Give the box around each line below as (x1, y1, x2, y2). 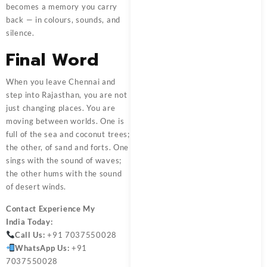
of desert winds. (6, 181, 67, 191)
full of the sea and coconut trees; (6, 129, 130, 139)
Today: (25, 216, 53, 226)
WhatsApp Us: (14, 243, 70, 253)
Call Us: (14, 229, 45, 240)
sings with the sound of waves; (6, 155, 122, 165)
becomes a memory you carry (6, 1, 118, 11)
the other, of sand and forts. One (6, 142, 129, 152)
